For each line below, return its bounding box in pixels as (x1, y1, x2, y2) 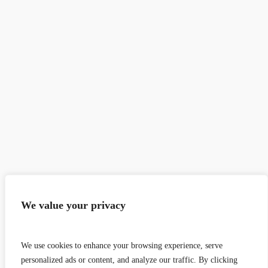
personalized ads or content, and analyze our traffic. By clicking (21, 255, 237, 264)
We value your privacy (21, 199, 126, 211)
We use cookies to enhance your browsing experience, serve (21, 241, 223, 250)
